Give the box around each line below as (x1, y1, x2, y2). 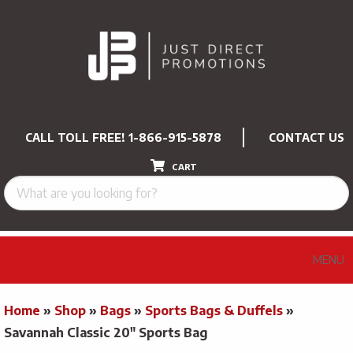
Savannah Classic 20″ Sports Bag (4, 324, 208, 340)
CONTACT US (269, 130, 344, 144)
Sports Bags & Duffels (145, 302, 283, 318)
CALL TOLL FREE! (25, 130, 128, 144)
